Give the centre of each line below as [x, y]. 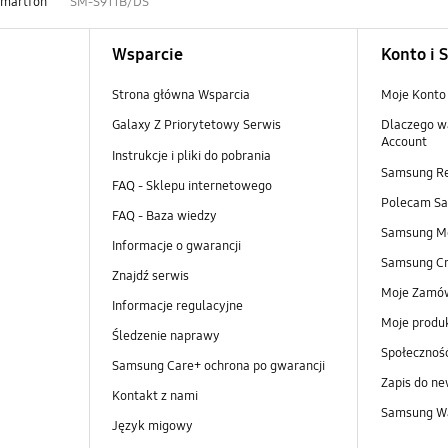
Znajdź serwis [150, 275]
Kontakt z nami [154, 396]
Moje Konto [413, 95]
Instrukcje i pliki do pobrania [191, 155]
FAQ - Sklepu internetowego [191, 185]
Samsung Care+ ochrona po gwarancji [218, 365]
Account [403, 142]
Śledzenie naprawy [165, 335]
